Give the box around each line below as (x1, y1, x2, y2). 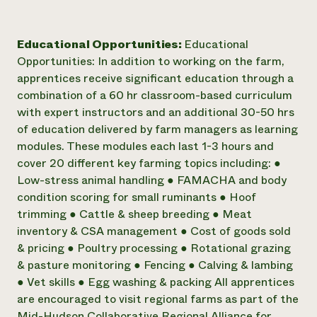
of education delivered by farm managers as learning (17, 121, 298, 137)
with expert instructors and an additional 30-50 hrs (17, 104, 294, 120)
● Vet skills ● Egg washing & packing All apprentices (17, 274, 294, 290)
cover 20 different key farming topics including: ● (17, 155, 281, 171)
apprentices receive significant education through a (17, 70, 294, 86)
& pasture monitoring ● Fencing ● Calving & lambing (17, 257, 293, 273)
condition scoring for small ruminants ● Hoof (17, 189, 256, 205)
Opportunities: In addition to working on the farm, (17, 53, 284, 69)
